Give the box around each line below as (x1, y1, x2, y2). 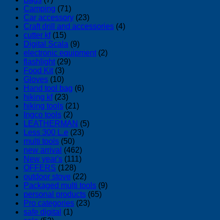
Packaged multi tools (24, 181, 96, 190)
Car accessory (24, 13, 74, 22)
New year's (24, 154, 62, 163)
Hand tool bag (24, 83, 73, 92)
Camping (24, 4, 55, 13)
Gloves (24, 75, 48, 83)
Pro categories (24, 198, 74, 207)
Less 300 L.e (24, 128, 68, 137)
